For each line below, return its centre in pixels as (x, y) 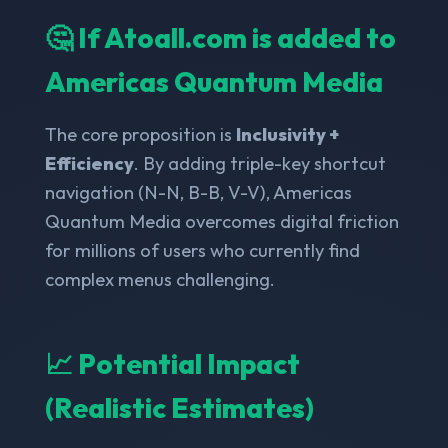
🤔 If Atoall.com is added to (220, 37)
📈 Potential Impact (172, 363)
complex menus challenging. (159, 279)
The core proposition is (140, 134)
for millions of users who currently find (202, 250)
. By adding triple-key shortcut (259, 163)
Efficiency (89, 163)
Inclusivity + (287, 134)
